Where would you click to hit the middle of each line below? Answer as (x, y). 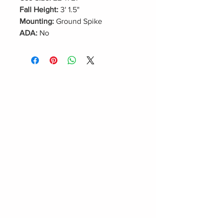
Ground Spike (78, 21)
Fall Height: (39, 9)
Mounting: (37, 21)
